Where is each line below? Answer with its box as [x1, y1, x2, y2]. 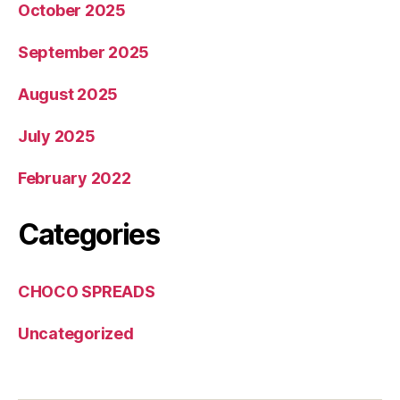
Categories [18, 216, 160, 252]
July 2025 [18, 126, 96, 146]
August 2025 [18, 84, 119, 104]
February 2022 [18, 168, 131, 187]
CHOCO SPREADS [18, 281, 155, 301]
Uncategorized [18, 323, 134, 343]
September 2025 [18, 42, 150, 62]
